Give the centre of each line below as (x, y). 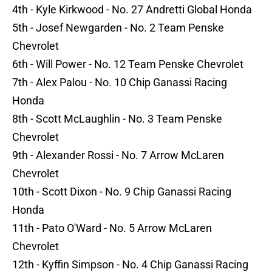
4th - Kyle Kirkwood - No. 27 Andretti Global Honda (132, 10)
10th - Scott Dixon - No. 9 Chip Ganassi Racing (122, 192)
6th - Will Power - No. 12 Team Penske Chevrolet (128, 64)
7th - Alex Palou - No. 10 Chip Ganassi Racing (120, 83)
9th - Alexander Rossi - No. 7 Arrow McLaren (118, 155)
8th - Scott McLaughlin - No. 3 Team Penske (117, 119)
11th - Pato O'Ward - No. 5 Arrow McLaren (112, 228)
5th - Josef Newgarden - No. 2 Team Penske (118, 28)
